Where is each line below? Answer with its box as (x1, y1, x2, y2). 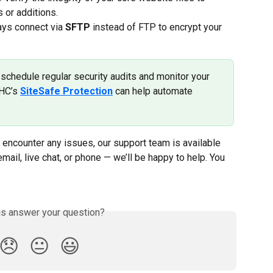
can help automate (113, 85, 195, 97)
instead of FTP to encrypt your (90, 21, 224, 34)
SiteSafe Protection (20, 85, 113, 97)
